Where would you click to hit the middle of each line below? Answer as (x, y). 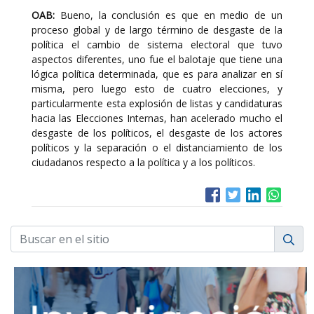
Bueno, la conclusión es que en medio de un (169, 15)
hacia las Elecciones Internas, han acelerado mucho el (157, 118)
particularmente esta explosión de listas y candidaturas (157, 103)
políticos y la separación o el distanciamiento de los (157, 148)
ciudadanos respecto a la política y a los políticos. (143, 162)
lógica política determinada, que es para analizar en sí (157, 74)
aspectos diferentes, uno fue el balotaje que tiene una (157, 59)
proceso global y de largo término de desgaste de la (157, 30)
